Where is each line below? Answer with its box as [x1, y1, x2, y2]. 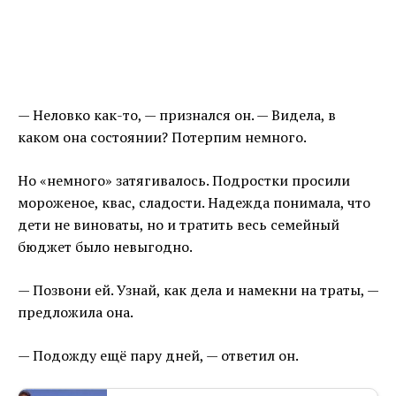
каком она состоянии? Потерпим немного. [18, 127, 307, 148]
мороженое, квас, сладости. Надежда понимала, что [18, 193, 370, 213]
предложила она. [18, 302, 133, 323]
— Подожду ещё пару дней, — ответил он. [18, 346, 299, 366]
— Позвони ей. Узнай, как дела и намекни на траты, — [18, 280, 378, 301]
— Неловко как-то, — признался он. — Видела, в [18, 105, 336, 126]
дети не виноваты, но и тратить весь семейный [18, 215, 339, 235]
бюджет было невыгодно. [18, 237, 193, 257]
